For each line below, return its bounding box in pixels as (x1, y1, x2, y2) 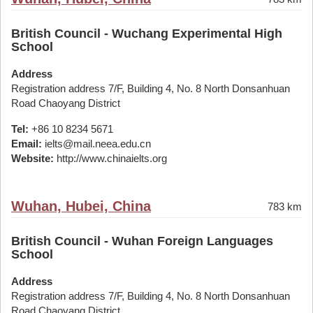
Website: (11, 152, 54, 164)
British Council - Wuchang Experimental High (11, 27, 282, 41)
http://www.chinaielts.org (54, 152, 167, 164)
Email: (11, 138, 42, 150)
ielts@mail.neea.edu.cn (42, 138, 151, 150)
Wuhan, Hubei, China (11, 198, 151, 214)
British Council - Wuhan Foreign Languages (11, 234, 273, 248)
